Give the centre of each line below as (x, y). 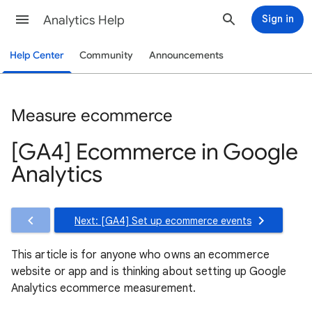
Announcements (186, 55)
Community (106, 55)
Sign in (278, 19)
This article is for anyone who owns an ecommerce (140, 255)
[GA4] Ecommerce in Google (155, 151)
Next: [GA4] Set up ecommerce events (163, 220)
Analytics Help (84, 20)
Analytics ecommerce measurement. (104, 288)
